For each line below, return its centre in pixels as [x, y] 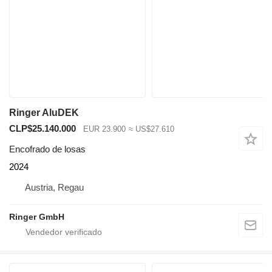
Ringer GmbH [37, 217]
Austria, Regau [54, 188]
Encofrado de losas [47, 149]
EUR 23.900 [104, 129]
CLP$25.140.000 [42, 128]
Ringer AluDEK [44, 112]
